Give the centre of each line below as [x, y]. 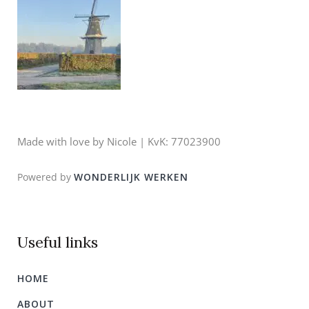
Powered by [46, 177]
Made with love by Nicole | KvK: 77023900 [119, 141]
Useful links [58, 242]
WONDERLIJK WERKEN [131, 177]
